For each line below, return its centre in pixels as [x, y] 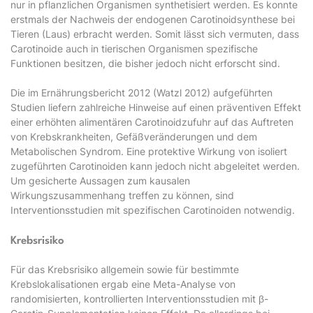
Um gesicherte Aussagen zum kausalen [100, 181]
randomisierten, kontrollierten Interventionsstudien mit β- [139, 299]
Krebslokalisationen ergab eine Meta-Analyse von [123, 284]
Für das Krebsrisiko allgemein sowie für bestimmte [125, 269]
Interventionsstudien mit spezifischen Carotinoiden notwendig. [153, 210]
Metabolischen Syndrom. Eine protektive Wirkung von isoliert [149, 151]
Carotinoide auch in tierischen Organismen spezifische [134, 49]
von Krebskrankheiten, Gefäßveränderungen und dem [134, 137]
